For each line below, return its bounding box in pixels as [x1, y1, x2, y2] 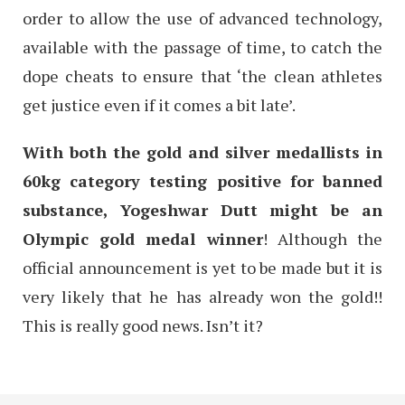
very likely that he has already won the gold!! [23, 285, 382, 307]
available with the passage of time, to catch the [23, 35, 382, 58]
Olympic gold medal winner [23, 227, 263, 250]
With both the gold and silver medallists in [23, 140, 382, 163]
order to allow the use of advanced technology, [23, 6, 382, 29]
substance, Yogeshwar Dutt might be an [23, 198, 382, 221]
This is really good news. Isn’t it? [23, 314, 263, 336]
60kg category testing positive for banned [23, 169, 382, 192]
